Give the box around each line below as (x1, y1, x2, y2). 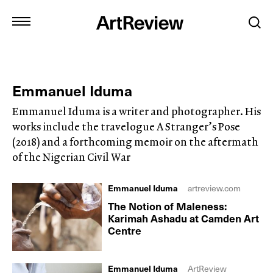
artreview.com (188, 182, 241, 194)
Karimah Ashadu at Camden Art (108, 210, 260, 226)
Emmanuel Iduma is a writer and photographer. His (12, 104, 261, 119)
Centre (108, 222, 142, 238)
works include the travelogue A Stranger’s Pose (12, 119, 240, 134)
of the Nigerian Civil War (12, 149, 130, 165)
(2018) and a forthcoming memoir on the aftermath (12, 134, 258, 149)
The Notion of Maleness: (108, 198, 227, 214)
